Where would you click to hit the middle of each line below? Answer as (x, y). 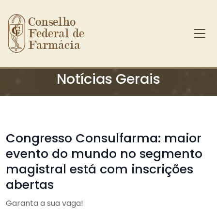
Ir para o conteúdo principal (60, 47)
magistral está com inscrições (100, 169)
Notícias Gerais (108, 79)
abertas (30, 185)
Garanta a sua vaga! (45, 203)
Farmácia (54, 45)
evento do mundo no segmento (104, 154)
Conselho (52, 22)
